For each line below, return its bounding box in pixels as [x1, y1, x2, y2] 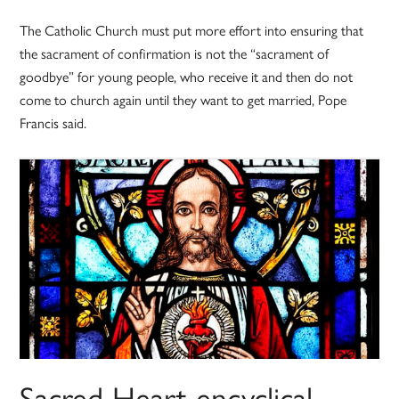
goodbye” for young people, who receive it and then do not [20, 66, 354, 87]
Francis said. [20, 112, 87, 134]
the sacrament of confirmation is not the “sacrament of [20, 43, 330, 64]
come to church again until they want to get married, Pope [20, 89, 347, 110]
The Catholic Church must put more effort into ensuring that [20, 20, 364, 41]
